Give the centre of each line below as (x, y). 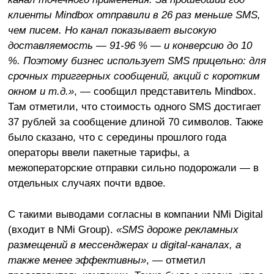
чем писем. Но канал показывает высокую (112, 30)
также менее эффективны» (77, 260)
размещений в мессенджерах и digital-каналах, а (124, 244)
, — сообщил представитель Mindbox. (165, 91)
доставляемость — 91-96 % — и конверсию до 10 (130, 45)
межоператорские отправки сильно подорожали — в (133, 167)
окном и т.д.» (41, 91)
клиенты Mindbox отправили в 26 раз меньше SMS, (134, 14)
